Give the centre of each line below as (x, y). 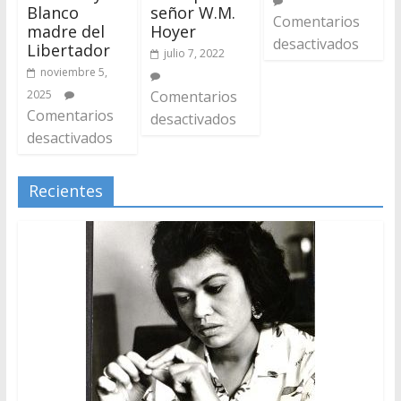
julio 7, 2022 (194, 53)
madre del (65, 31)
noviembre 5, (73, 72)
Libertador (68, 50)
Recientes (65, 190)
